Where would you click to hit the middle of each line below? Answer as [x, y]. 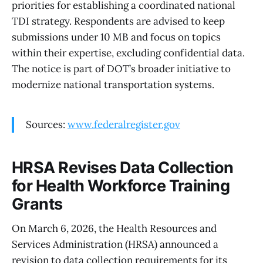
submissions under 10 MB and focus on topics [116, 37]
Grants [37, 204]
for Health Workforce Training [121, 186]
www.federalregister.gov [124, 125]
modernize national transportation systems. [113, 85]
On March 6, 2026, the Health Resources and [114, 229]
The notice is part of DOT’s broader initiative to [121, 69]
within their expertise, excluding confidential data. [128, 53]
